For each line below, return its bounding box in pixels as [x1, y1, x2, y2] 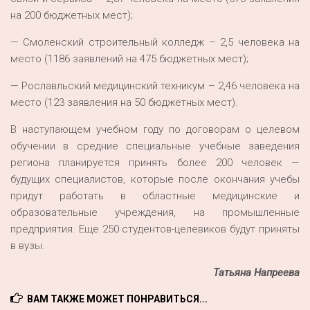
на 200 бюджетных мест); [10, 9, 133, 21]
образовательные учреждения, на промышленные [10, 206, 300, 219]
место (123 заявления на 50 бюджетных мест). [10, 96, 238, 109]
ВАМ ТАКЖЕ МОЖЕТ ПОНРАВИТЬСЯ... [27, 293, 208, 304]
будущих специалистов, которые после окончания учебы [10, 173, 300, 185]
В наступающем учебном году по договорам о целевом [10, 123, 300, 136]
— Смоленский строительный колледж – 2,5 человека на [10, 36, 300, 48]
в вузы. [10, 239, 45, 252]
